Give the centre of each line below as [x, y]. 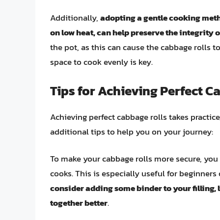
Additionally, [75, 18]
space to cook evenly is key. [101, 62]
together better [79, 203]
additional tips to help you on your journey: [132, 131]
